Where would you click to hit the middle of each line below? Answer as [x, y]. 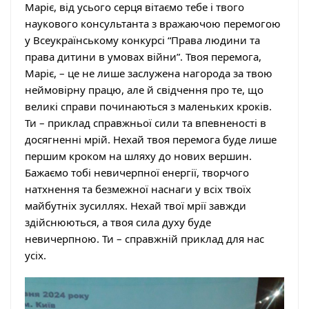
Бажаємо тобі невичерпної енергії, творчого [137, 172]
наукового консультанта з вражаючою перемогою [153, 23]
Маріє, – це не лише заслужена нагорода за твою [149, 73]
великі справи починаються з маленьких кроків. [148, 106]
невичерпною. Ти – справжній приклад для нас [144, 238]
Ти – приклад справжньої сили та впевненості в [146, 122]
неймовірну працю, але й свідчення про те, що [144, 89]
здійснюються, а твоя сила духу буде [118, 222]
